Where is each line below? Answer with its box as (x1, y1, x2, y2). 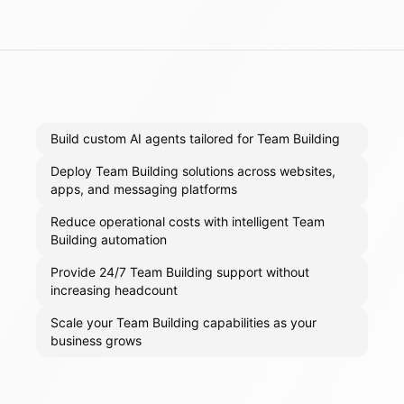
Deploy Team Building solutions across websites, (50, 163, 335, 179)
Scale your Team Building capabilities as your (50, 315, 317, 331)
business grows (50, 333, 142, 349)
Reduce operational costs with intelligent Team (50, 214, 325, 230)
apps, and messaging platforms (50, 181, 237, 197)
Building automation (50, 232, 167, 248)
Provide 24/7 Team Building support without (50, 264, 309, 280)
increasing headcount (50, 282, 178, 298)
